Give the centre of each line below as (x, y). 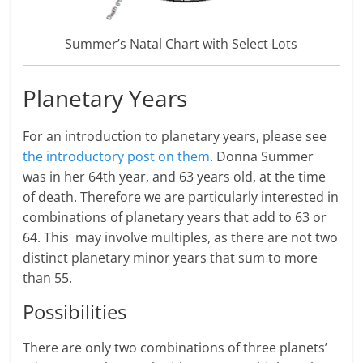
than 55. (48, 278)
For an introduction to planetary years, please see (175, 137)
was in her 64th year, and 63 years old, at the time (175, 177)
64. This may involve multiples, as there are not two (181, 238)
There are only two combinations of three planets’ (175, 348)
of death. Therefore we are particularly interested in (181, 197)
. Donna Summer (262, 157)
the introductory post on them (117, 157)
